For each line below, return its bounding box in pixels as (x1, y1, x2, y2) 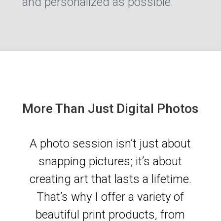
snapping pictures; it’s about (38, 154, 183, 169)
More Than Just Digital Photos (22, 101, 199, 116)
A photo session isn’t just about (30, 137, 191, 151)
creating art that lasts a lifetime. (29, 172, 191, 186)
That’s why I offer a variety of (37, 190, 184, 204)
